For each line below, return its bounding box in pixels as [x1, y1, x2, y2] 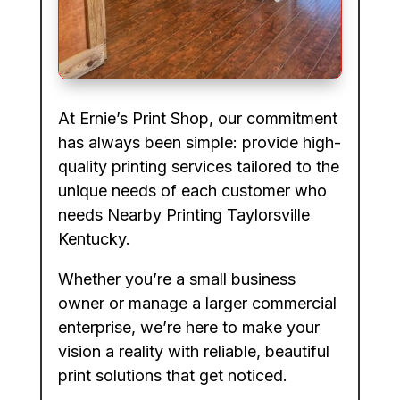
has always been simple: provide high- [57, 133, 341, 153]
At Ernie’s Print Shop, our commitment [57, 109, 337, 129]
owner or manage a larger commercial [57, 294, 337, 313]
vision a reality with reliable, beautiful [57, 342, 329, 362]
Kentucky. [57, 229, 130, 249]
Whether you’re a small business [57, 270, 296, 289]
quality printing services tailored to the [57, 157, 339, 177]
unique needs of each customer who [57, 181, 327, 201]
